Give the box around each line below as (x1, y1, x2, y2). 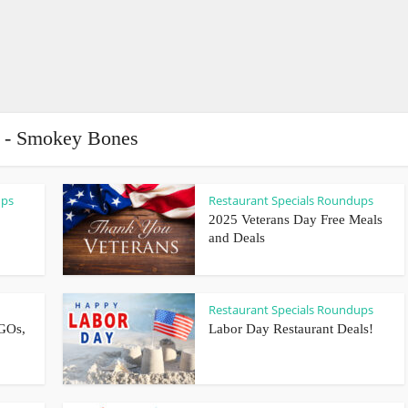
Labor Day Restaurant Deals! (209, 321, 373, 336)
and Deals (209, 230, 265, 245)
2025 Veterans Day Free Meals (209, 212, 382, 227)
